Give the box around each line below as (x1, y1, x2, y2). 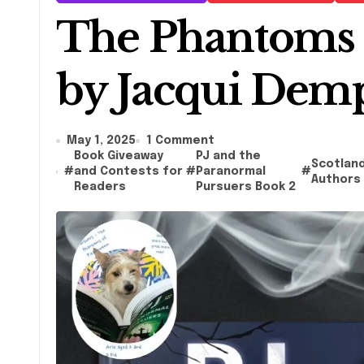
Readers (74, 181, 127, 193)
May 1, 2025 (67, 135, 136, 146)
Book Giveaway (74, 150, 164, 162)
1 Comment (146, 135, 214, 146)
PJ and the (196, 150, 262, 162)
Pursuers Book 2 (196, 181, 297, 193)
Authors (311, 173, 362, 185)
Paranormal (196, 166, 266, 177)
